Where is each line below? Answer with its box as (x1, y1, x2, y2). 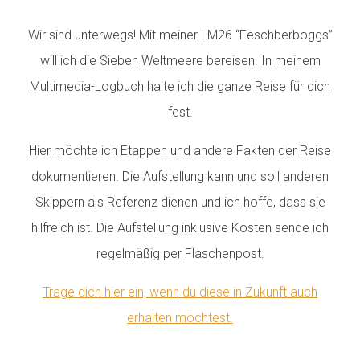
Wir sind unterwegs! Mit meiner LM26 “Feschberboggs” (27, 27, 333, 43)
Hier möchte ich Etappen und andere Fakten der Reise (29, 142, 331, 158)
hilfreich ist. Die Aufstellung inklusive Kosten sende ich (31, 219, 329, 235)
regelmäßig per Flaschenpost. (96, 245, 264, 261)
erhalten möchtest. (127, 309, 233, 325)
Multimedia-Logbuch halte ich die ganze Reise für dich (30, 78, 330, 94)
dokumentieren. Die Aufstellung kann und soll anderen (31, 168, 329, 184)
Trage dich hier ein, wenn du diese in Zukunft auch (43, 284, 317, 300)
